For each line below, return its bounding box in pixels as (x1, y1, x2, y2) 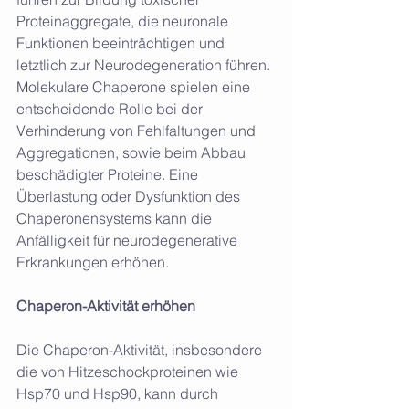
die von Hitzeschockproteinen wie (16, 362, 242, 381)
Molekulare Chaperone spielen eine (16, 77, 254, 96)
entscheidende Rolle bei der (16, 99, 206, 118)
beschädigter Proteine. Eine (16, 164, 202, 184)
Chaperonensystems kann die (16, 208, 215, 227)
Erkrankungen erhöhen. (16, 252, 169, 271)
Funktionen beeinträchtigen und (16, 33, 228, 52)
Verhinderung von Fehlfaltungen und (16, 121, 259, 140)
